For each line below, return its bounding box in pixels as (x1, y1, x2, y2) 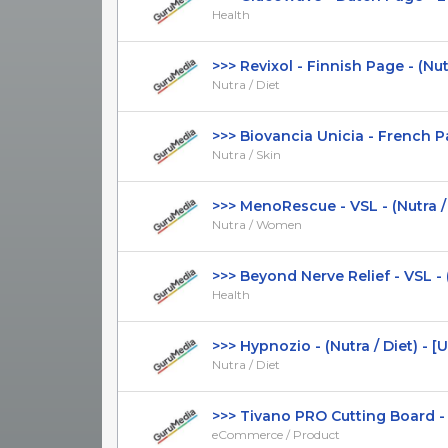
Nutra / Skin (212, 146, 281, 162)
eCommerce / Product (212, 426, 340, 442)
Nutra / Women (212, 216, 302, 232)
